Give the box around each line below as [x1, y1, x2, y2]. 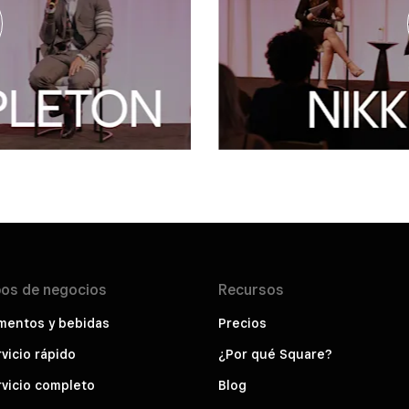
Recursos [218, 281, 284, 299]
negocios [42, 281, 107, 299]
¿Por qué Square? [218, 347, 332, 362]
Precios [218, 316, 267, 331]
